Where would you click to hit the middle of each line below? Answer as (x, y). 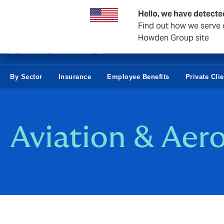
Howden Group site (173, 38)
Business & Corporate (47, 12)
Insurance (74, 76)
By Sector (26, 76)
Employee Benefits (138, 76)
